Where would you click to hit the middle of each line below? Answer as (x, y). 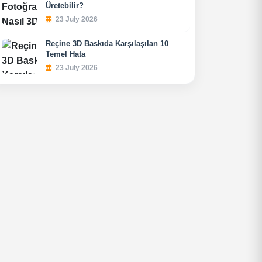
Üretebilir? (65, 6)
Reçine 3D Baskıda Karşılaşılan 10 (107, 44)
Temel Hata (65, 54)
